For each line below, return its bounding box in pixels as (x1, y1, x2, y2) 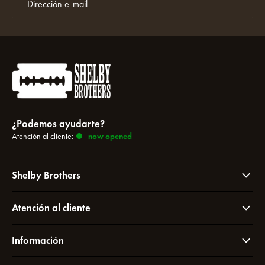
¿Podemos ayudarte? (12, 118, 105, 130)
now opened (88, 131, 132, 141)
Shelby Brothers (12, 169, 80, 182)
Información (12, 234, 64, 247)
